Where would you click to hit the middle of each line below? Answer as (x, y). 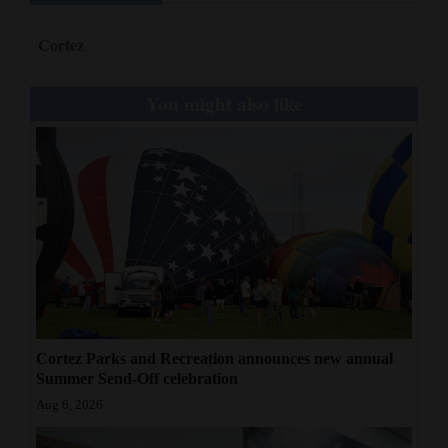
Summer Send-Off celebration (137, 378)
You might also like (224, 104)
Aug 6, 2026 (69, 404)
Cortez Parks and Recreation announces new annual (214, 358)
